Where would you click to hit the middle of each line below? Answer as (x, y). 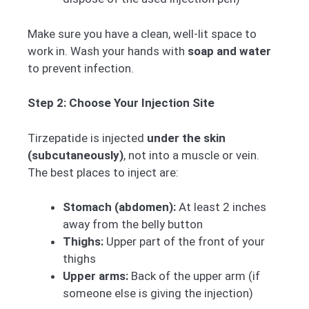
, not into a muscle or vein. (191, 155)
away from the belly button (133, 225)
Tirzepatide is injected (87, 138)
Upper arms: (96, 276)
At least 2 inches (221, 207)
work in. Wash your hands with (108, 51)
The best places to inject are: (103, 172)
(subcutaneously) (76, 155)
